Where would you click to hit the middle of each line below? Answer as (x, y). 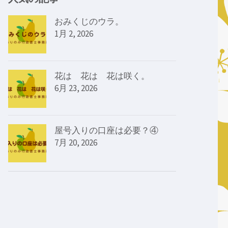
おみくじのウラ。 (89, 21)
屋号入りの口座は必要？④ (106, 130)
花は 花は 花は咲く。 (102, 76)
